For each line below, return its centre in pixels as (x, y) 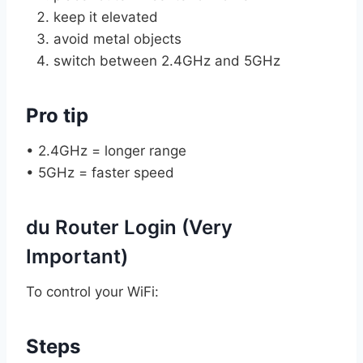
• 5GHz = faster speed (100, 172)
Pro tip (57, 115)
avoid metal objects (117, 38)
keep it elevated (106, 17)
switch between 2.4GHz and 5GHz (167, 60)
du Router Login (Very (129, 227)
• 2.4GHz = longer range (106, 150)
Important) (77, 256)
